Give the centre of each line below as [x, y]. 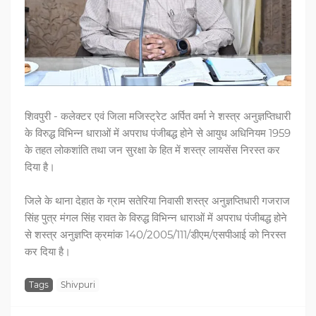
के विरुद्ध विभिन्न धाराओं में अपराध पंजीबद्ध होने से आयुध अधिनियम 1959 [158, 133]
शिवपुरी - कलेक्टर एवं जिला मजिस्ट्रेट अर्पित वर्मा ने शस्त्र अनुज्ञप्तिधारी [158, 116]
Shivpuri [78, 285]
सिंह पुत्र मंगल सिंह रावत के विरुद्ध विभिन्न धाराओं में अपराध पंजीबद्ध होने [156, 217]
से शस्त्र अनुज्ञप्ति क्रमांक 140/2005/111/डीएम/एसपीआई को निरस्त [155, 234]
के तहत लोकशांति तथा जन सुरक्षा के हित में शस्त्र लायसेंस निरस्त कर [152, 150]
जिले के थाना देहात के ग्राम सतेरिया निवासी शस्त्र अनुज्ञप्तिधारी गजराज [157, 200]
